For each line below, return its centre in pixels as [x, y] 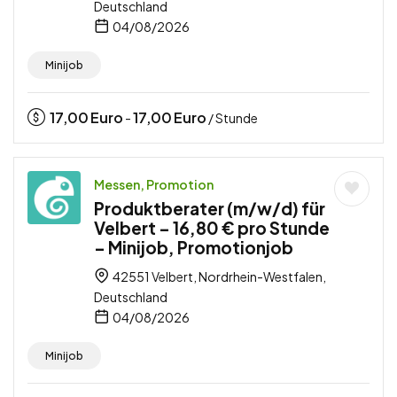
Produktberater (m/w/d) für [210, 208]
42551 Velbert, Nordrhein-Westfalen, [218, 276]
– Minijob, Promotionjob [194, 247]
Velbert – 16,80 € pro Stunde [212, 227]
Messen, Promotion [154, 184]
